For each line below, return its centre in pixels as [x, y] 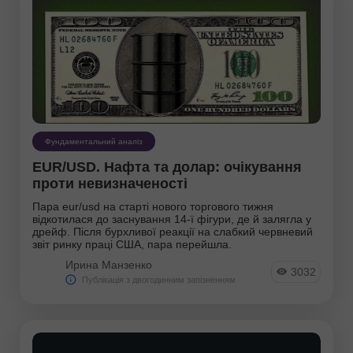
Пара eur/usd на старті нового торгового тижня [153, 206]
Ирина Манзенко [109, 264]
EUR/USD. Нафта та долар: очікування [167, 167]
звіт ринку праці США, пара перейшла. [132, 244]
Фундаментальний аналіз [94, 141]
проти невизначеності [110, 183]
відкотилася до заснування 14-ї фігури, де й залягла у [172, 219]
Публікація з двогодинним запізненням [159, 279]
